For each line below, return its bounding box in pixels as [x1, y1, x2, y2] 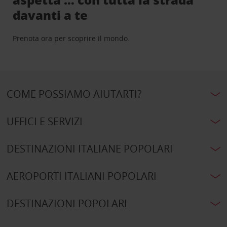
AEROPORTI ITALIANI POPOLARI [6, 169, 157, 183]
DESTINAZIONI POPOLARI [6, 197, 127, 211]
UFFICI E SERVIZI [6, 115, 83, 129]
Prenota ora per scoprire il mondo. [13, 33, 130, 44]
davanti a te [13, 7, 88, 24]
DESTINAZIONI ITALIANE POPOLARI [6, 142, 173, 156]
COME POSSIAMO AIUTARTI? [6, 87, 142, 101]
